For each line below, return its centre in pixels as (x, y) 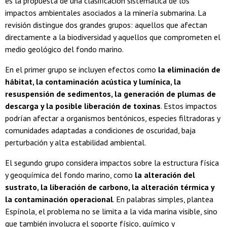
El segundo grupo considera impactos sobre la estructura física (112, 163)
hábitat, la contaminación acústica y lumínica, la (93, 82)
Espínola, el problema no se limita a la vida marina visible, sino (111, 212)
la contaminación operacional (59, 199)
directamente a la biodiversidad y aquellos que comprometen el (113, 37)
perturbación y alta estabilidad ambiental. (75, 143)
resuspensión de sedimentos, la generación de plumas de (110, 94)
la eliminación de (189, 70)
